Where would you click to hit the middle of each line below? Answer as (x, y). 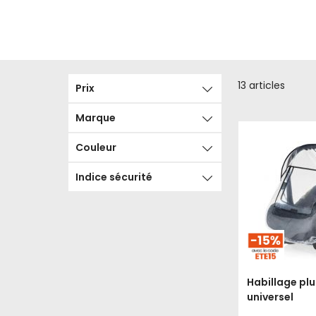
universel (270, 297)
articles (265, 86)
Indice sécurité (114, 177)
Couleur (96, 148)
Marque (96, 118)
